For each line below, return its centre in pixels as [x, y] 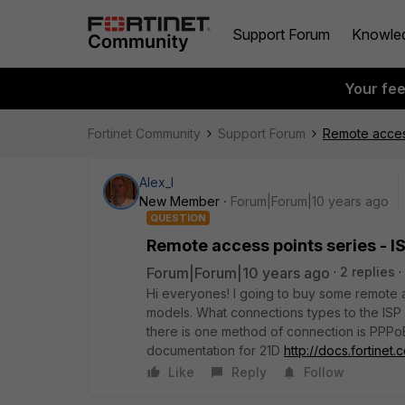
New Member [179, 201]
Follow [324, 372]
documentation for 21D [215, 350]
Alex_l [156, 182]
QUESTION [178, 218]
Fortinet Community [144, 133]
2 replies [367, 272]
